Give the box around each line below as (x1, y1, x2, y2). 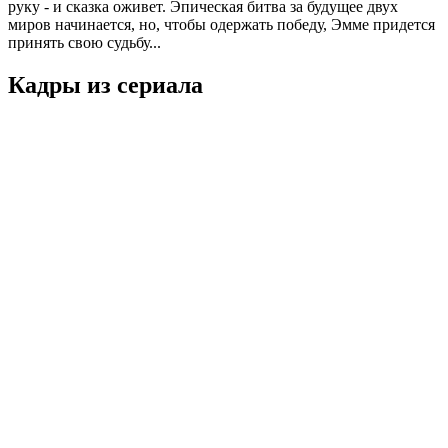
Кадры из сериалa (8, 71, 203, 98)
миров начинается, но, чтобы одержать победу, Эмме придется (8, 15, 435, 33)
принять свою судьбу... (8, 33, 161, 51)
